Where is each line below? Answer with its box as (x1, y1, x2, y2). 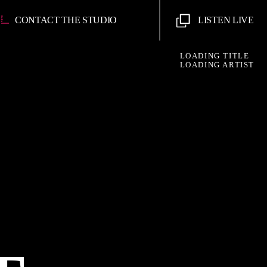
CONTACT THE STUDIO (14, 15, 117, 25)
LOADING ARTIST (179, 60, 255, 69)
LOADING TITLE (179, 51, 250, 61)
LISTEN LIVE (195, 15, 254, 25)
